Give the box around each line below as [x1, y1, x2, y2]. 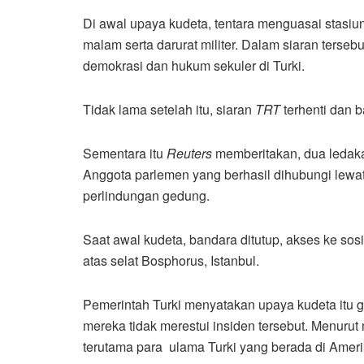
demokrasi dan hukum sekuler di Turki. [83, 56, 305, 76]
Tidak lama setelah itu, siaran [83, 100, 255, 119]
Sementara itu [83, 144, 167, 163]
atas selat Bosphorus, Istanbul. [83, 251, 259, 271]
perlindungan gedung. [83, 186, 210, 206]
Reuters [167, 144, 212, 163]
